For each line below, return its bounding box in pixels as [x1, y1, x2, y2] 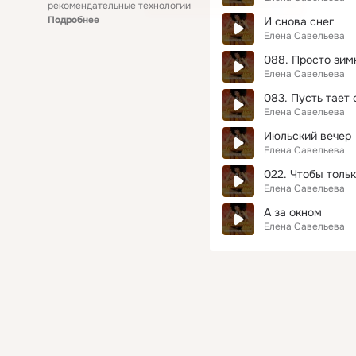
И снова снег [264, 14, 334, 29]
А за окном [264, 205, 322, 219]
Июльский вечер [264, 129, 351, 143]
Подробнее [48, 14, 99, 26]
